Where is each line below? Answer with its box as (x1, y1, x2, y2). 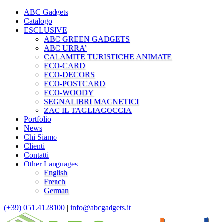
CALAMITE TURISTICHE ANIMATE (44, 53, 172, 61)
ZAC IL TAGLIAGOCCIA (44, 106, 132, 114)
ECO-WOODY (44, 88, 94, 97)
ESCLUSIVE (24, 26, 67, 34)
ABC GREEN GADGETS (44, 35, 130, 43)
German (44, 186, 69, 195)
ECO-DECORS (44, 70, 95, 79)
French (44, 177, 65, 186)
